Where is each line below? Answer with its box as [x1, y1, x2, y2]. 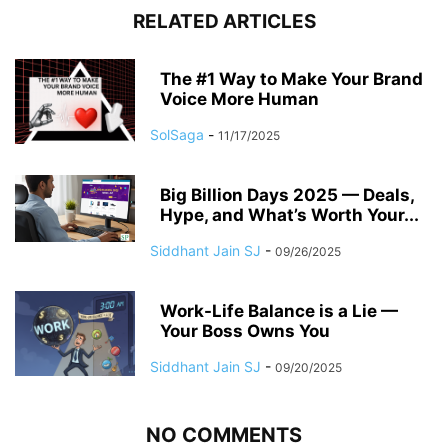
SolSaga [150, 125, 204, 143]
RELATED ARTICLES [132, 9, 316, 33]
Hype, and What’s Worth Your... [160, 204, 419, 225]
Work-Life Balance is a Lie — [160, 300, 398, 321]
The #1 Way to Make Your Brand [160, 68, 423, 89]
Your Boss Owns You [160, 320, 330, 341]
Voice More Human [160, 88, 319, 109]
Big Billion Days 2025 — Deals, [160, 184, 414, 205]
